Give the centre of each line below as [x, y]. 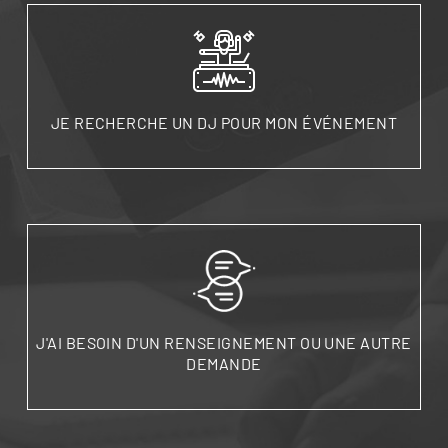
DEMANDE [224, 363]
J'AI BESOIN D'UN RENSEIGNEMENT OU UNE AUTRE [224, 342]
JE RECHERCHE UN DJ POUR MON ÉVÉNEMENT [224, 122]
